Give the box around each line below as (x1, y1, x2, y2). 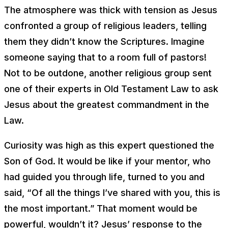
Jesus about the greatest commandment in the (4, 99, 209, 110)
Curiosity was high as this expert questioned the (4, 139, 214, 151)
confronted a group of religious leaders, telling (4, 20, 207, 31)
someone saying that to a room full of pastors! (4, 51, 207, 63)
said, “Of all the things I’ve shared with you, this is (4, 187, 220, 198)
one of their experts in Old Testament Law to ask (4, 83, 218, 94)
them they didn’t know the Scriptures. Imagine (4, 36, 205, 47)
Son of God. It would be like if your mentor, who (4, 155, 211, 166)
